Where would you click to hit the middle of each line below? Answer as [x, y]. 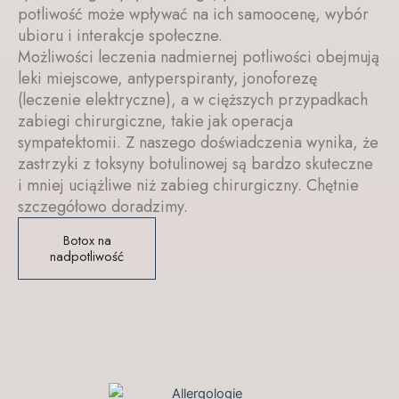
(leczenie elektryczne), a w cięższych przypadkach [193, 100]
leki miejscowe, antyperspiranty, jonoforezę [167, 79]
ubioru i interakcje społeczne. [120, 36]
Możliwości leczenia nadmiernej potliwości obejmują [199, 57]
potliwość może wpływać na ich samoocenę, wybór [193, 15]
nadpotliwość [87, 256]
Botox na [87, 240]
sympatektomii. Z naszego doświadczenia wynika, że [198, 143]
